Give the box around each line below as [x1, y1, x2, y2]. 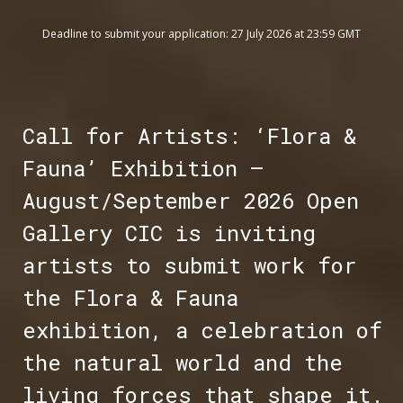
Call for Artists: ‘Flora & [22, 121, 356, 151]
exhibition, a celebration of [22, 316, 382, 345]
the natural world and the [22, 348, 343, 378]
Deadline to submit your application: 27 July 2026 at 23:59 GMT [42, 26, 361, 42]
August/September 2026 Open [22, 186, 359, 216]
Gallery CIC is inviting [22, 219, 316, 248]
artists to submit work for [22, 251, 357, 281]
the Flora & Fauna [22, 283, 238, 313]
